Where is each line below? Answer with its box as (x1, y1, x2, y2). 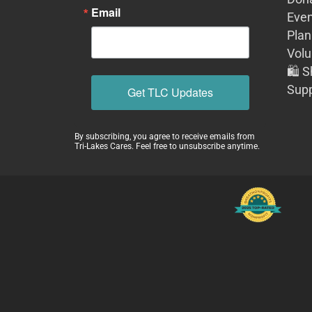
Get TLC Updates (127, 84, 213, 101)
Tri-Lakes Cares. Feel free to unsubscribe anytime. (75, 141, 260, 151)
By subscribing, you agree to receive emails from (75, 131, 255, 141)
